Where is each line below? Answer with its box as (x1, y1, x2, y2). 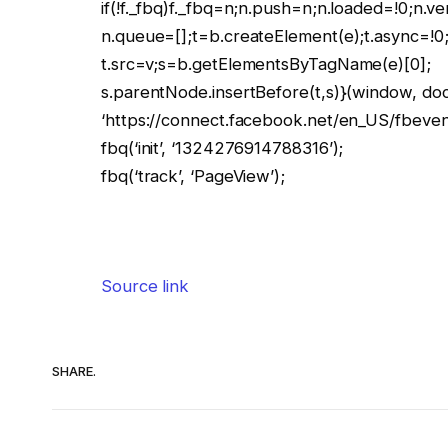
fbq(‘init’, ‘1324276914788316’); (101, 138, 344, 159)
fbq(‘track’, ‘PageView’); (101, 166, 285, 187)
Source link (101, 276, 190, 297)
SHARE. (52, 362, 96, 379)
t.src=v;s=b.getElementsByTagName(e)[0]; (101, 54, 431, 75)
